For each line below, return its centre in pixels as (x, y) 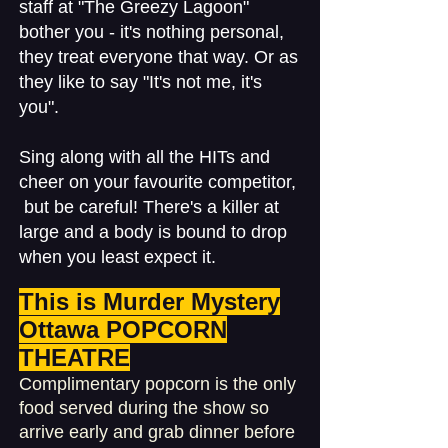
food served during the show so (144, 408)
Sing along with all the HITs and (144, 157)
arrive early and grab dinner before (157, 432)
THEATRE (74, 357)
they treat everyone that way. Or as (158, 57)
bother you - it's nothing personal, (151, 32)
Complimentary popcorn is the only (157, 384)
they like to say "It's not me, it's (140, 82)
